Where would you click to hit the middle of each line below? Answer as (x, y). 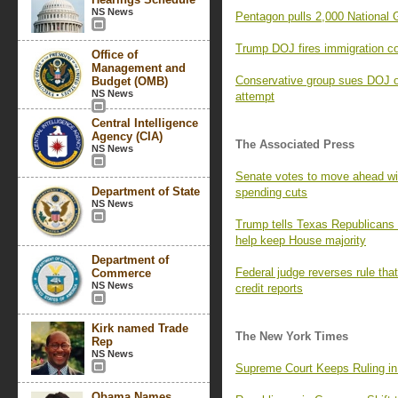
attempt (255, 96)
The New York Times (292, 336)
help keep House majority (301, 240)
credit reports (269, 288)
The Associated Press (295, 144)
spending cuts (271, 192)
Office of (115, 55)
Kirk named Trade (140, 328)
